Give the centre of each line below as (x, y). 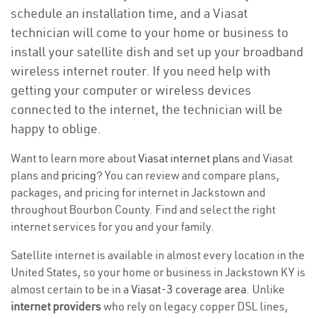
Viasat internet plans (189, 158)
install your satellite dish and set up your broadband (157, 52)
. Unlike (266, 289)
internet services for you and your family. (113, 226)
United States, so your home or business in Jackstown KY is (158, 272)
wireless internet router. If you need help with (141, 71)
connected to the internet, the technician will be (147, 109)
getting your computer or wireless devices (131, 90)
